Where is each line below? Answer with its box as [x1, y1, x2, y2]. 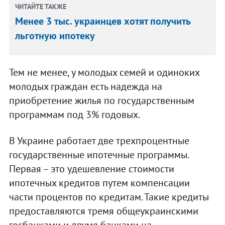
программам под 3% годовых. [9, 107, 140, 121]
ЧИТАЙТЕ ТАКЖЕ [15, 2, 67, 11]
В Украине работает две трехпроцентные [9, 134, 189, 147]
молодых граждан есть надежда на [9, 79, 162, 93]
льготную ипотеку [15, 29, 95, 42]
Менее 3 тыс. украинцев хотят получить [15, 14, 191, 28]
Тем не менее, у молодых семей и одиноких [9, 65, 199, 79]
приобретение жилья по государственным [9, 93, 194, 107]
